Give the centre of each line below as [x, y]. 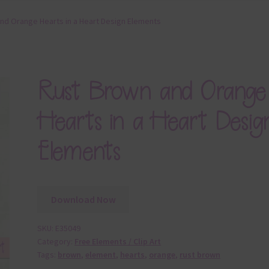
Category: [56, 242]
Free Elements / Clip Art [118, 242]
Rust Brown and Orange [152, 91]
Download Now [83, 199]
